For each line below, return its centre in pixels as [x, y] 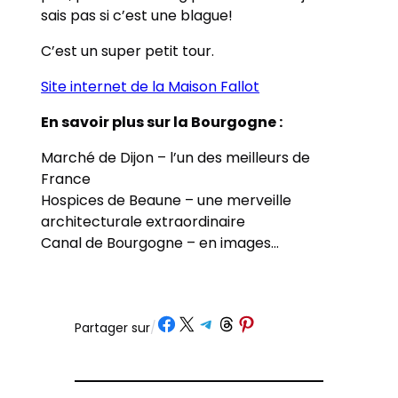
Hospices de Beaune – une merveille [167, 201]
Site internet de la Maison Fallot [151, 87]
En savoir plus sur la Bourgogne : [162, 123]
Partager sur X [180, 322]
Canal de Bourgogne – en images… [160, 243]
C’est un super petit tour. [128, 52]
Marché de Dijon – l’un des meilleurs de [176, 158]
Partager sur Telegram [234, 322]
